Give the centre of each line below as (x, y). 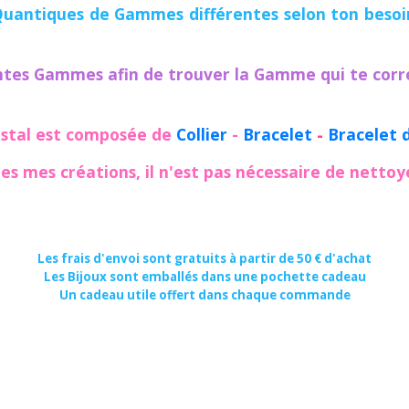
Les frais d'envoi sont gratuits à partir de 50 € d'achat (204, 258)
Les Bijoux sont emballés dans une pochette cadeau (204, 276)
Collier (202, 134)
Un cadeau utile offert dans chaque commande (204, 294)
